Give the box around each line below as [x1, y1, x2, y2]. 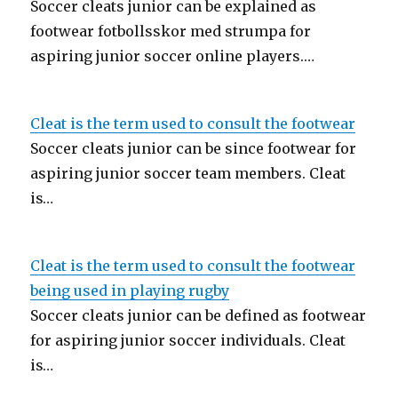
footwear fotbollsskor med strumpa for [30, 22, 312, 40]
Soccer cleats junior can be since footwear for [30, 139, 357, 157]
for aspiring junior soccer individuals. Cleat [30, 331, 346, 349]
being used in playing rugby [30, 282, 230, 299]
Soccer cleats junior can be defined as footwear [30, 306, 367, 324]
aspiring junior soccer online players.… [30, 47, 315, 65]
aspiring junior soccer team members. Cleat [30, 164, 346, 182]
